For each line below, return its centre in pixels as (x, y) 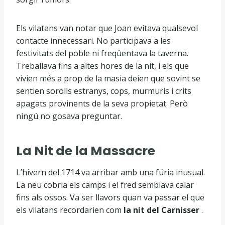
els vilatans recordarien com (70, 210)
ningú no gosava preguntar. (69, 116)
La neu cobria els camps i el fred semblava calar (105, 185)
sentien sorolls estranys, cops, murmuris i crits (104, 91)
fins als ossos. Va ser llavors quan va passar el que (110, 197)
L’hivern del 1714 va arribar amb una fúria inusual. (110, 172)
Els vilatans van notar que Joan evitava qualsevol (107, 28)
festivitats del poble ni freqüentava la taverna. (102, 53)
